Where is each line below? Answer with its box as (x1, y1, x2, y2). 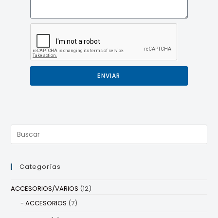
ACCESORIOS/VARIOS (11, 184, 79, 194)
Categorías (19, 162, 61, 172)
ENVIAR (97, 72, 121, 80)
